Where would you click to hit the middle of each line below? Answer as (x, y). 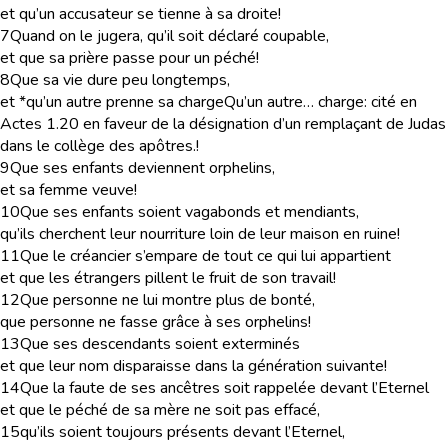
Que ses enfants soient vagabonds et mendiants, (189, 212)
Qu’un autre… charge (294, 102)
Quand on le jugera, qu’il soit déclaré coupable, (169, 36)
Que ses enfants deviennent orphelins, (142, 168)
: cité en (390, 102)
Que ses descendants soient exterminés (160, 344)
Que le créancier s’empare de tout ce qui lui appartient (205, 256)
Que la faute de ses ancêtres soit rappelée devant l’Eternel (224, 388)
